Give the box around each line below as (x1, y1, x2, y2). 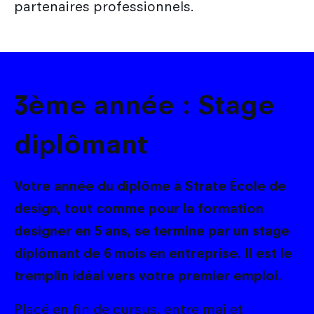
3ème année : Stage (14, 88, 275, 121)
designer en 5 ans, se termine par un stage (14, 222, 289, 239)
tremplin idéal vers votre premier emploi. (14, 267, 282, 284)
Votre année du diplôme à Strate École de (14, 177, 286, 194)
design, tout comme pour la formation (14, 200, 264, 217)
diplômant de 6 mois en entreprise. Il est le (14, 245, 292, 261)
